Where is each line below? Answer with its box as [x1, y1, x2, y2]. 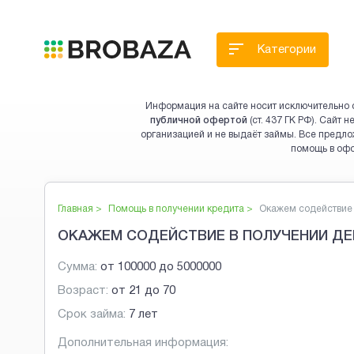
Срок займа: [58, 309, 126, 321]
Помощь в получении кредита [108, 205, 244, 213]
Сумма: [58, 262, 97, 273]
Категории [258, 44, 316, 55]
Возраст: [58, 285, 108, 297]
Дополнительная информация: [58, 337, 228, 349]
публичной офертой [150, 116, 247, 125]
